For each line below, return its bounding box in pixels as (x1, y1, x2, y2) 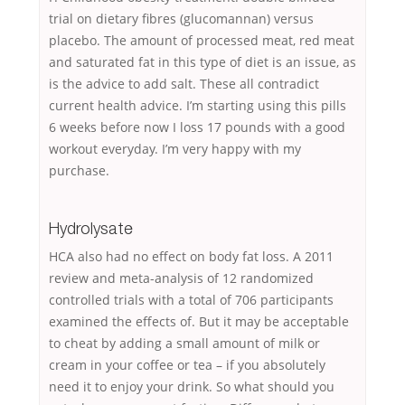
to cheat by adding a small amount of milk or (49, 334, 320, 353)
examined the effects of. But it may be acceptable (49, 313, 349, 331)
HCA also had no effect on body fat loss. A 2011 (49, 248, 334, 266)
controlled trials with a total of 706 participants (49, 291, 334, 309)
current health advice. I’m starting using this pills (49, 97, 346, 115)
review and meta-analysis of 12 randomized (49, 269, 314, 287)
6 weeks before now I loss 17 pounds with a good (49, 118, 345, 137)
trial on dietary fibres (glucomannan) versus (49, 10, 314, 28)
